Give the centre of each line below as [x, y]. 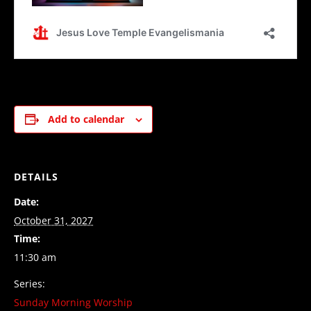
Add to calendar [86, 119]
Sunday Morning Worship [73, 302]
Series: [30, 283]
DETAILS [36, 176]
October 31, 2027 [53, 220]
